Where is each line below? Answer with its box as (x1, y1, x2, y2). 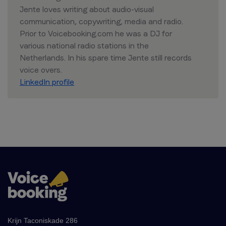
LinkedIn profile (20, 77, 74, 87)
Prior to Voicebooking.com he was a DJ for (20, 29, 172, 39)
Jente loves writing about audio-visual (20, 5, 154, 15)
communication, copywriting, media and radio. (20, 17, 183, 27)
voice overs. (20, 65, 62, 75)
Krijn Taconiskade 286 (8, 216, 78, 224)
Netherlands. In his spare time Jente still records (20, 53, 192, 63)
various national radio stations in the (20, 41, 149, 51)
